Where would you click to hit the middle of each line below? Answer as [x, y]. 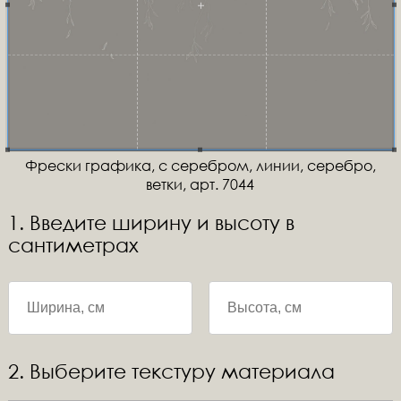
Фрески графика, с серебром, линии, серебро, [200, 165]
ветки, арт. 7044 [200, 184]
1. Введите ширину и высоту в [151, 222]
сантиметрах [73, 245]
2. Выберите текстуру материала [171, 371]
